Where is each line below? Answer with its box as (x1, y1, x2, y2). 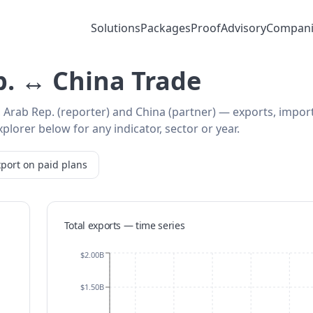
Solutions (91, 20, 140, 36)
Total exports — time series (64, 219, 185, 232)
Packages (140, 20, 191, 36)
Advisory (221, 20, 266, 36)
